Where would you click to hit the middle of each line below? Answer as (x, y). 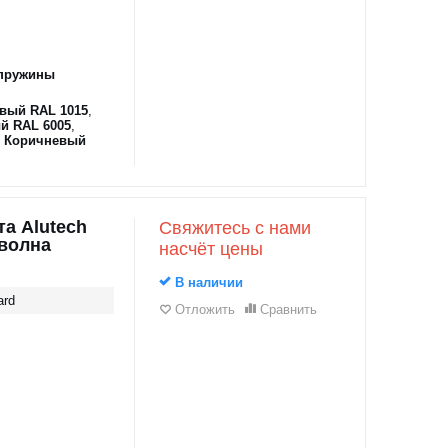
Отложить (204, 309)
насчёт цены (210, 249)
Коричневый (44, 140)
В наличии (206, 282)
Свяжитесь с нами (234, 228)
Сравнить (288, 309)
